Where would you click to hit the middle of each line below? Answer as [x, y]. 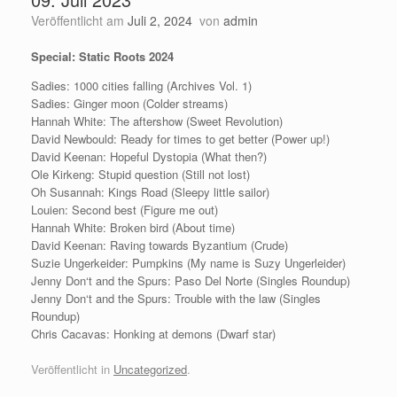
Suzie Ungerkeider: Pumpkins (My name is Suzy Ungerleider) [188, 263]
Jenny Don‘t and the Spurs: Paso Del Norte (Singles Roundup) [191, 280]
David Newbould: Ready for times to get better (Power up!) [180, 139]
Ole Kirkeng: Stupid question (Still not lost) [140, 174]
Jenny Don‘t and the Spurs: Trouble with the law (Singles [176, 298]
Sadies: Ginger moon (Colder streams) [129, 103]
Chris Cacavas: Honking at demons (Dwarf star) [153, 334]
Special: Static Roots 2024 [102, 56]
